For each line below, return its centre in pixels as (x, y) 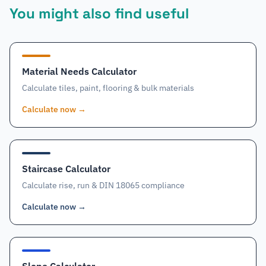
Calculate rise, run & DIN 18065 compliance (103, 185)
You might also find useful (99, 13)
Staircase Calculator (66, 169)
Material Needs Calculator (79, 71)
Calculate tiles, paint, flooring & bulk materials (108, 88)
